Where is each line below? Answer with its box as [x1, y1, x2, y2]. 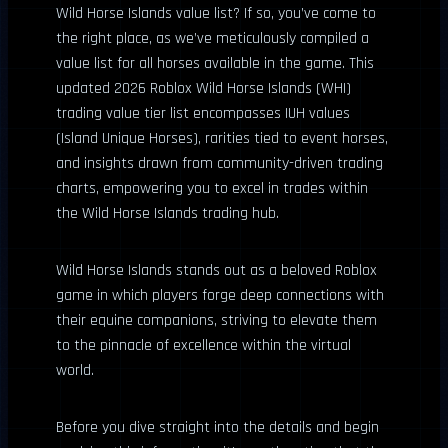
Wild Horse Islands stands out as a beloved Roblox [56, 260, 377, 281]
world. [56, 360, 94, 381]
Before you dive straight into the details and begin [56, 417, 379, 438]
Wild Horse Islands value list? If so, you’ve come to [56, 3, 376, 24]
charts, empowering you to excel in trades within [56, 178, 368, 199]
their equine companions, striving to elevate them [56, 310, 377, 331]
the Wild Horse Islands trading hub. [56, 203, 279, 224]
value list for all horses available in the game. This [56, 53, 374, 74]
